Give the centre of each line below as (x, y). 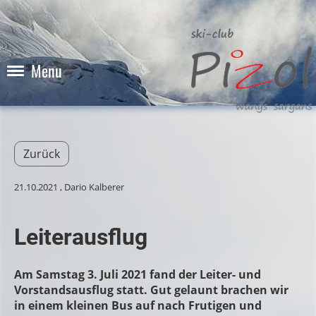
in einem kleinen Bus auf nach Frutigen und (138, 305)
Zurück (42, 154)
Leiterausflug (81, 237)
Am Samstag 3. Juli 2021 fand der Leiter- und (138, 274)
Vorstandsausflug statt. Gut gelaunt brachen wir (151, 290)
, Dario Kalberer (91, 187)
